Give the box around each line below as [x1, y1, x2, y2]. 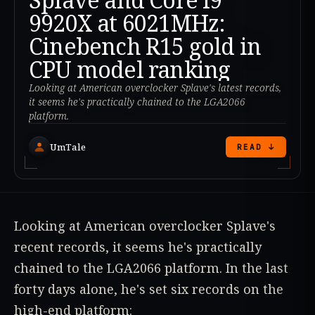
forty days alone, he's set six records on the [14, 281, 283, 298]
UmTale [50, 140, 86, 153]
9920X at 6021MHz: [29, 8, 226, 39]
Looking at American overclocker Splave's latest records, [29, 81, 281, 95]
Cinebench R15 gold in [29, 31, 262, 62]
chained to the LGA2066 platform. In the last [14, 259, 288, 277]
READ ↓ [237, 142, 275, 153]
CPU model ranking [29, 54, 231, 85]
